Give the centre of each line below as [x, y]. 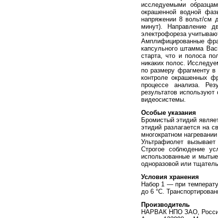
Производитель [165, 205]
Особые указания [169, 113]
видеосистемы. [163, 100]
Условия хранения [170, 177]
